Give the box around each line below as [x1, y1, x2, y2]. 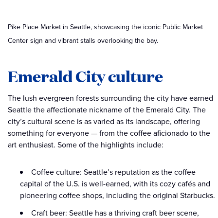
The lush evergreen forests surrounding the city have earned [8, 92, 213, 104]
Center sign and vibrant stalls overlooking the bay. [8, 36, 158, 46]
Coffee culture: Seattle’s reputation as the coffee [31, 166, 196, 178]
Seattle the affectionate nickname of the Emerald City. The [8, 104, 206, 116]
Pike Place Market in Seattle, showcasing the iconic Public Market [8, 22, 203, 33]
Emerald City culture [8, 65, 163, 87]
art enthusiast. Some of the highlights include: [8, 139, 165, 151]
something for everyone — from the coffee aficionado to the [8, 127, 210, 139]
